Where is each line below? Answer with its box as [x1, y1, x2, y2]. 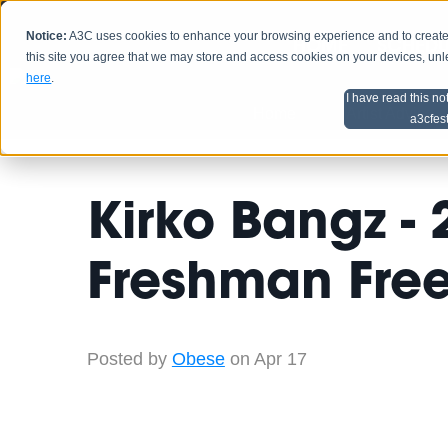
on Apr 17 [224, 349, 307, 370]
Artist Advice [346, 105, 434, 122]
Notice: [26, 29, 68, 44]
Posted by [86, 349, 167, 370]
